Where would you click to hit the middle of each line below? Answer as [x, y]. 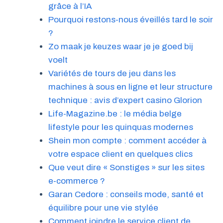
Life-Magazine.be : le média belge [115, 113]
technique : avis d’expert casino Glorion [125, 100]
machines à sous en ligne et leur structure [130, 87]
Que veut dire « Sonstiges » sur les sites [126, 167]
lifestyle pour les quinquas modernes [120, 127]
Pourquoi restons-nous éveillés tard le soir [130, 19]
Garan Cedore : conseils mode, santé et [126, 194]
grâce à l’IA [70, 6]
